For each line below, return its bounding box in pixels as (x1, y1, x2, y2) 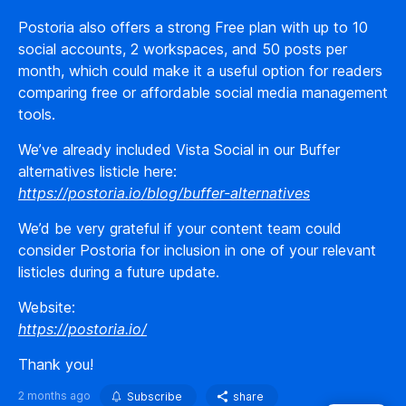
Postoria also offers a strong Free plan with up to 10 (18, 18, 368, 36)
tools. (18, 105, 55, 123)
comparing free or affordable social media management (18, 83, 388, 101)
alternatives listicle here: (18, 162, 177, 180)
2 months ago (18, 389, 91, 402)
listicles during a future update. (18, 263, 219, 281)
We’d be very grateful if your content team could (18, 219, 342, 237)
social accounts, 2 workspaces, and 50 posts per (18, 40, 347, 58)
